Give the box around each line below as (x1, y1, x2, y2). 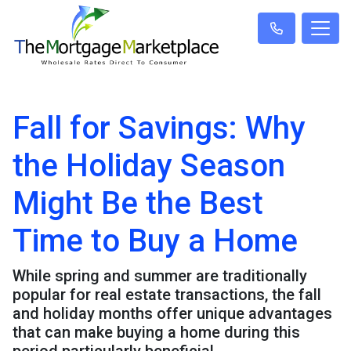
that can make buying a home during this (13, 323, 300, 342)
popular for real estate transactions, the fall (13, 285, 321, 305)
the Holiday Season (13, 147, 285, 185)
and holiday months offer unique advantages (13, 304, 332, 324)
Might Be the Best (13, 185, 263, 223)
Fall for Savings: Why (13, 110, 306, 147)
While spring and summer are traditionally (13, 266, 307, 286)
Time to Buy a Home (13, 223, 298, 260)
